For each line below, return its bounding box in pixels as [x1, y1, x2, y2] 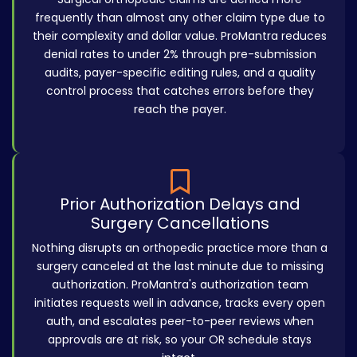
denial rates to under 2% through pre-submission [43, 46, 316, 63]
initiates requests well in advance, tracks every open [34, 295, 325, 312]
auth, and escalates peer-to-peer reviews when [45, 313, 314, 330]
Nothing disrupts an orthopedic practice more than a [32, 240, 328, 257]
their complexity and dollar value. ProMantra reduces [33, 28, 327, 45]
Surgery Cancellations [90, 212, 269, 235]
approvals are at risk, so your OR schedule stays [48, 331, 312, 348]
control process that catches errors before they [45, 83, 314, 100]
